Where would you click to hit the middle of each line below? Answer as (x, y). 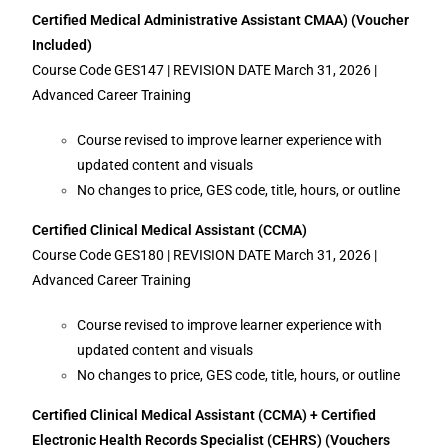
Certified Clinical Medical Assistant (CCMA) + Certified (204, 415)
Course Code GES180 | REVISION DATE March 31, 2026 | (205, 255)
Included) (62, 45)
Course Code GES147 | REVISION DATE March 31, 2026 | (205, 70)
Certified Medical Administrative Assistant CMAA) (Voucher (221, 20)
